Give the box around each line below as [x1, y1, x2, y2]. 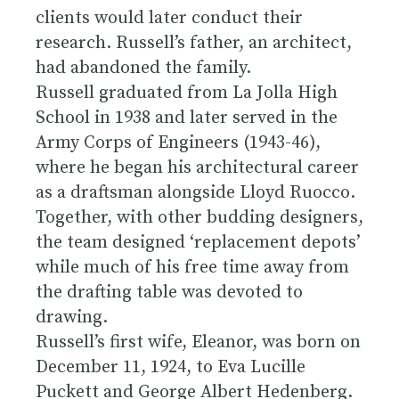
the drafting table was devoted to [36, 281, 303, 304]
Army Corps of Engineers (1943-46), [36, 131, 321, 154]
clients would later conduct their [36, 6, 303, 29]
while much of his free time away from [36, 256, 349, 279]
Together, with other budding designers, [36, 206, 363, 229]
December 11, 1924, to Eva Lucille [36, 355, 305, 379]
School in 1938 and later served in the [36, 106, 338, 129]
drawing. [36, 305, 108, 329]
